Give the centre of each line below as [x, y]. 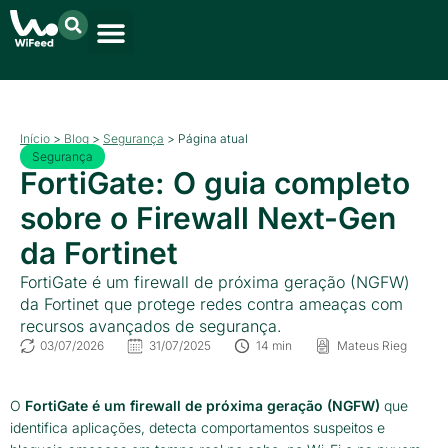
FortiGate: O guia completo [215, 183]
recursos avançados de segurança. [151, 326]
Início [35, 138]
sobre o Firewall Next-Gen [208, 218]
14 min [274, 345]
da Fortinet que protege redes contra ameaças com [211, 304]
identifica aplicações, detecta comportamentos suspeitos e [197, 427]
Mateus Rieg [372, 345]
